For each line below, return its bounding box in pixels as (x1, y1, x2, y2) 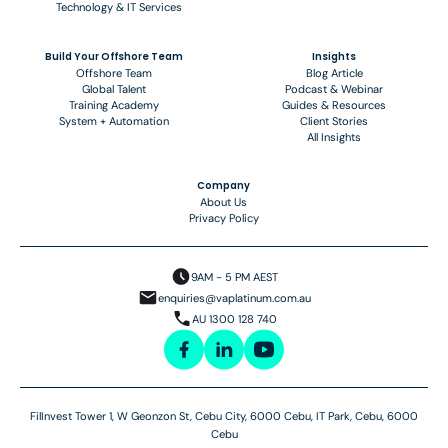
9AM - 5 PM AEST (190, 269, 278, 284)
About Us (200, 195, 248, 210)
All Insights (307, 129, 362, 144)
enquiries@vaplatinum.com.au (157, 290, 311, 305)
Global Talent (81, 81, 146, 96)
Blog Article (305, 65, 363, 80)
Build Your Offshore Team (44, 49, 183, 63)
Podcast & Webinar (285, 81, 384, 96)
